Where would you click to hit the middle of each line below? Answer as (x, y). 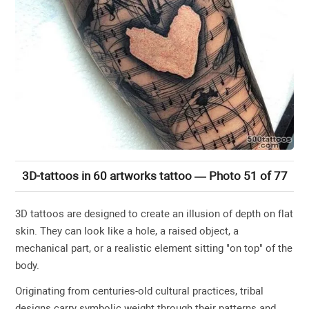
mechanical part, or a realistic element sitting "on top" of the (154, 249)
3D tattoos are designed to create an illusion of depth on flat (154, 214)
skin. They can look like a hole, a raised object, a (127, 231)
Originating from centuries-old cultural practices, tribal (140, 291)
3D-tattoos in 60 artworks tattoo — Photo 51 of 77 (154, 176)
